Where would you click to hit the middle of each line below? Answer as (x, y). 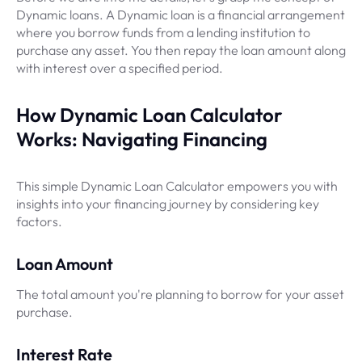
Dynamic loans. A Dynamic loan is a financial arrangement (181, 15)
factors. (39, 221)
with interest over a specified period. (120, 68)
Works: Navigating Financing (142, 139)
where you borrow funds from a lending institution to (163, 32)
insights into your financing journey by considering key (168, 204)
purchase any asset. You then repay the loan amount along (181, 50)
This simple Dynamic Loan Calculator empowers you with (177, 186)
